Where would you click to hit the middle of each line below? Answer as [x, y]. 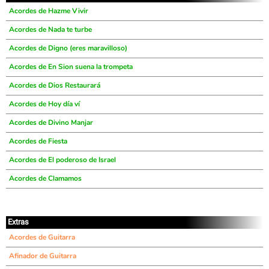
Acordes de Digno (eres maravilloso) [68, 48]
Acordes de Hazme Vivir [49, 11]
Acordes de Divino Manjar [51, 122]
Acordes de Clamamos [45, 178]
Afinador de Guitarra [43, 256]
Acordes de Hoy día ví [44, 104]
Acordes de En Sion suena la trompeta [71, 67]
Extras [18, 222]
